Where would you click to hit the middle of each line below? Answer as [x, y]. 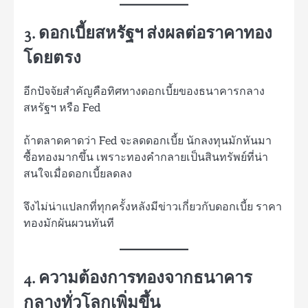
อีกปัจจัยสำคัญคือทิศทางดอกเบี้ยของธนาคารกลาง [144, 91]
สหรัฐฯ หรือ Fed [62, 108]
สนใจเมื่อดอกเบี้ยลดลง [78, 174]
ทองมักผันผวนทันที [69, 223]
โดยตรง [52, 59]
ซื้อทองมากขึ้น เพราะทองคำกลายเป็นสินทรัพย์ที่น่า [146, 157]
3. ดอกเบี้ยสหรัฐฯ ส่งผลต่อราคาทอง [148, 34]
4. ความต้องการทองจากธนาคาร [138, 278]
